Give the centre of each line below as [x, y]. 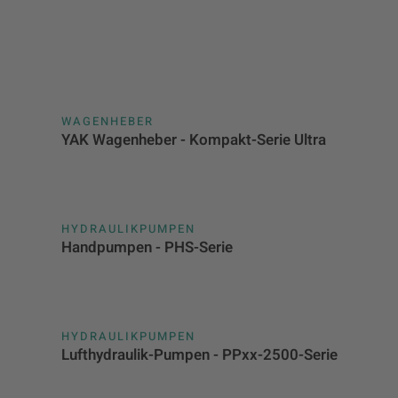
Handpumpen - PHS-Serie [147, 248]
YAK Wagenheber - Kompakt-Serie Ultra [193, 140]
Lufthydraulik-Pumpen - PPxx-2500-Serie [199, 355]
